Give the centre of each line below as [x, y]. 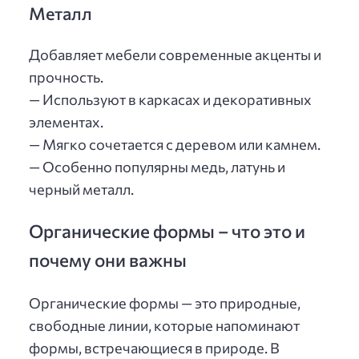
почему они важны [108, 260]
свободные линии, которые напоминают [164, 325]
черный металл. [81, 190]
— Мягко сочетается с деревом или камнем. [175, 145]
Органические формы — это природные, [165, 303]
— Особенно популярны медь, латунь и [157, 167]
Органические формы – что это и [167, 231]
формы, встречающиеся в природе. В [154, 347]
